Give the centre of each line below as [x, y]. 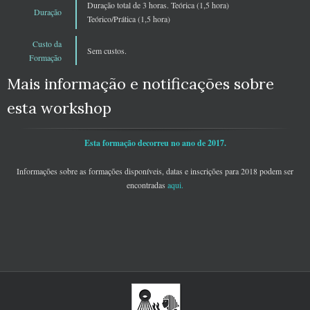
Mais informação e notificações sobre [140, 84]
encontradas [147, 185]
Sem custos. [107, 51]
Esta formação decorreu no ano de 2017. [155, 143]
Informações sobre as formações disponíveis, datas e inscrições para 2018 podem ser [155, 171]
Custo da [47, 44]
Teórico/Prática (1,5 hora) [129, 19]
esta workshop [59, 108]
